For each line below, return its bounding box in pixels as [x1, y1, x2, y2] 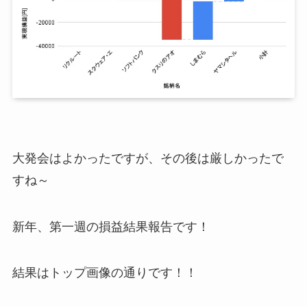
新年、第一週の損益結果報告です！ [12, 219, 210, 234]
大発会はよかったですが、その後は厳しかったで [12, 151, 284, 165]
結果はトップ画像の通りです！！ [12, 266, 197, 280]
